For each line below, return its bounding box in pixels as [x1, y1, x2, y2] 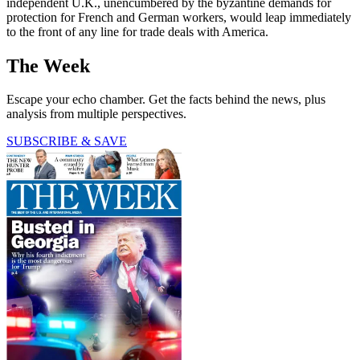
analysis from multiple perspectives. [6, 107, 186, 121]
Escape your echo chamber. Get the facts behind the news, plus [6, 92, 325, 107]
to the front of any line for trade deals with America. [6, 24, 268, 39]
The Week [6, 55, 90, 76]
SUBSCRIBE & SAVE [6, 134, 127, 149]
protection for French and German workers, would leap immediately [6, 10, 351, 24]
